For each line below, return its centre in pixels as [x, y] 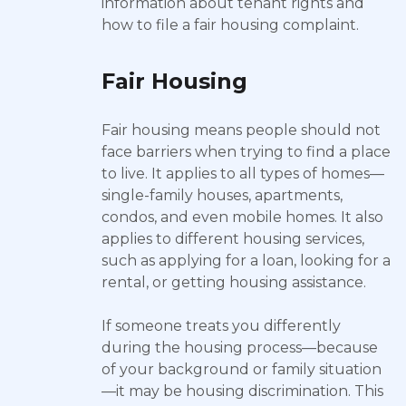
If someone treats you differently [221, 326]
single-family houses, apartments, [222, 195]
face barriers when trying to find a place [246, 152]
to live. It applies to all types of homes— [243, 174]
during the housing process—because [240, 348]
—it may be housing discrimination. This [242, 391]
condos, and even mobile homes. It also [242, 217]
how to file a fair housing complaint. [230, 25]
